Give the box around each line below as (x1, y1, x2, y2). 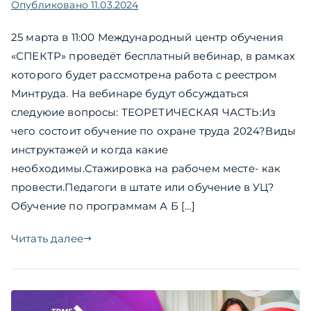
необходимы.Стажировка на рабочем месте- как (11, 161, 281, 175)
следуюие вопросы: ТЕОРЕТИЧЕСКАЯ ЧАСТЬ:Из (11, 105, 276, 119)
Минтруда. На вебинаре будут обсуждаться (11, 86, 249, 100)
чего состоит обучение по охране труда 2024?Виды (11, 124, 296, 137)
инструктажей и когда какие (11, 142, 168, 156)
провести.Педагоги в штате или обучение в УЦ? (11, 180, 275, 194)
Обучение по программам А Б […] (11, 199, 196, 212)
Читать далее (11, 231, 83, 245)
